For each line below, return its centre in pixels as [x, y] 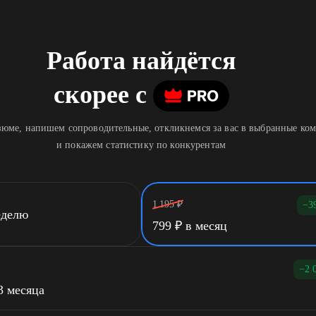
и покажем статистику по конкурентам [141, 145]
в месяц [205, 226]
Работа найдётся [141, 61]
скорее [91, 95]
